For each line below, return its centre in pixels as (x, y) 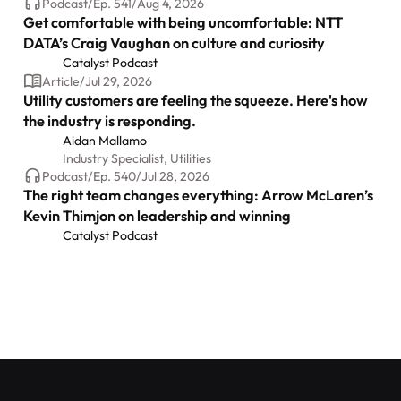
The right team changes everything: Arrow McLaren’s (199, 196)
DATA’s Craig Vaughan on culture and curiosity (175, 43)
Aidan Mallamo (105, 140)
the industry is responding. (110, 120)
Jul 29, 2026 (118, 81)
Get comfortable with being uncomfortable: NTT (183, 23)
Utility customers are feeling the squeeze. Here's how (196, 100)
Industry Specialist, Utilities (137, 158)
